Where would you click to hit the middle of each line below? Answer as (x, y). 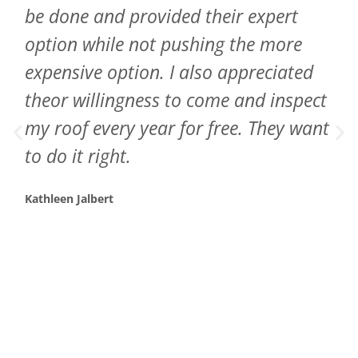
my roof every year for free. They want (177, 128)
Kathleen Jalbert (70, 199)
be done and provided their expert (162, 16)
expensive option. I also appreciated (169, 72)
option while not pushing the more (164, 44)
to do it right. (78, 156)
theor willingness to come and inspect (176, 100)
